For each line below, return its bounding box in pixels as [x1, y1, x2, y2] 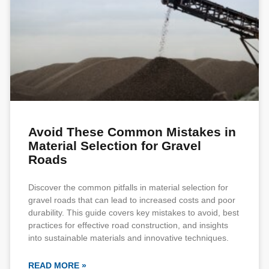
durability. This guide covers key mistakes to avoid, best [28, 208, 239, 217]
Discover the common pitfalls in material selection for [28, 183, 228, 192]
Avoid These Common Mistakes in [28, 125, 236, 139]
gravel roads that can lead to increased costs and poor [28, 195, 235, 205]
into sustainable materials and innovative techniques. [28, 233, 229, 243]
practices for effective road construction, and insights [28, 220, 228, 230]
